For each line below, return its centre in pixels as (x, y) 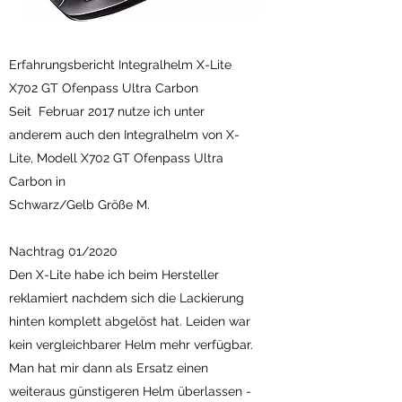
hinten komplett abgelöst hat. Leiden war (130, 321)
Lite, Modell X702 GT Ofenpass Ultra (116, 158)
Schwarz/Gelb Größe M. (79, 205)
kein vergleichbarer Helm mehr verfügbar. (131, 345)
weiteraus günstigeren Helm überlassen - (130, 391)
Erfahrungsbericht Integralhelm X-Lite (120, 65)
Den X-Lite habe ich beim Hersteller (114, 275)
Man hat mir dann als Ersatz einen (109, 368)
